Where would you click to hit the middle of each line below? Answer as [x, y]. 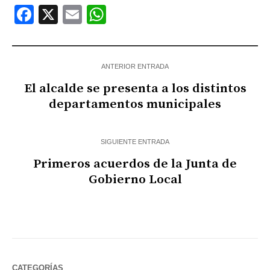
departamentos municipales [135, 105]
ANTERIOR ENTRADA [135, 67]
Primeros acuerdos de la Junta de [135, 164]
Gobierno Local [135, 180]
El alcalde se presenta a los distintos [135, 89]
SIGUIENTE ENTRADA [135, 142]
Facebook [77, 15]
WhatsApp [151, 15]
